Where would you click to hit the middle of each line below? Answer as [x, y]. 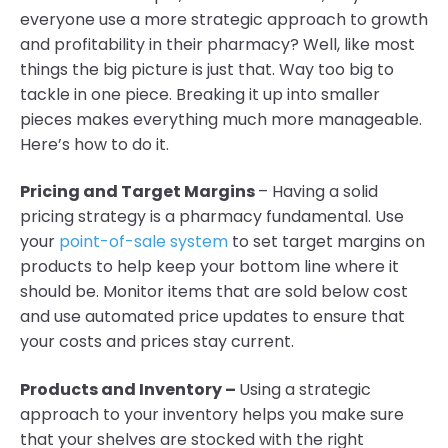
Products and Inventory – [129, 389]
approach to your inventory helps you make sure [212, 414]
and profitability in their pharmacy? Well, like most [217, 44]
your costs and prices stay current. [157, 342]
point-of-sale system [143, 242]
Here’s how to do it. [94, 144]
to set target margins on [326, 242]
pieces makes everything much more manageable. [221, 119]
